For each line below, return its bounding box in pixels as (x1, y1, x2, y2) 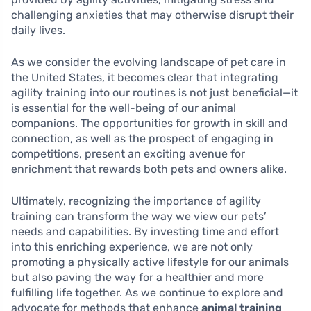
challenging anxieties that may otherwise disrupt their (11, 8, 294, 22)
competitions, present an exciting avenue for (11, 147, 245, 161)
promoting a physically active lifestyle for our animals (11, 255, 289, 269)
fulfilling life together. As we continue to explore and (11, 286, 283, 300)
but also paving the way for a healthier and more (11, 271, 264, 285)
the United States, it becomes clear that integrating (11, 71, 278, 85)
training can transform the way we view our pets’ (11, 210, 267, 224)
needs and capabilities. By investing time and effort (11, 225, 279, 239)
